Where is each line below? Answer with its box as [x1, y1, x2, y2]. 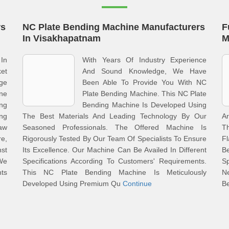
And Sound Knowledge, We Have [82, 67, 207, 75]
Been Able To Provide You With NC [82, 78, 207, 86]
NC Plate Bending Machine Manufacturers [22, 22, 205, 32]
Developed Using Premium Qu [22, 179, 123, 188]
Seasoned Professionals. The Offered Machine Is [22, 123, 207, 131]
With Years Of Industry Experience [82, 56, 207, 64]
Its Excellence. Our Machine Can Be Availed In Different [22, 146, 207, 154]
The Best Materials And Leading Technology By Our [22, 112, 207, 120]
